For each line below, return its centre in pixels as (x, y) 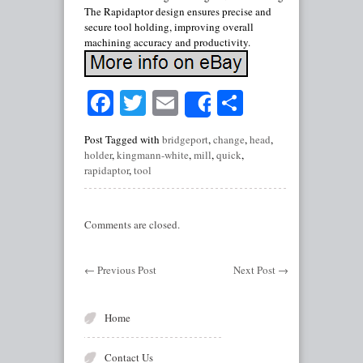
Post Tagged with (123, 140)
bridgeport (185, 140)
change (229, 140)
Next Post (256, 270)
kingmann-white (153, 155)
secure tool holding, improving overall (169, 27)
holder (98, 155)
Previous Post (126, 270)
